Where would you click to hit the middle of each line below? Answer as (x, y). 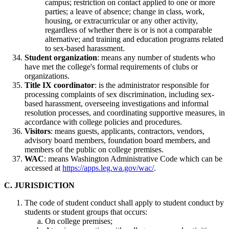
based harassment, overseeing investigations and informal (117, 103)
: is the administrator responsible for (152, 85)
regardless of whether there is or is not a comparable (129, 30)
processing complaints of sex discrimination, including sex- (119, 94)
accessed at (43, 168)
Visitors (38, 131)
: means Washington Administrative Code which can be (133, 158)
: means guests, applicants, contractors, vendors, (128, 131)
